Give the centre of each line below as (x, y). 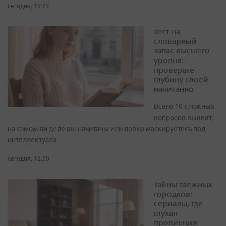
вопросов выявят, (183, 118)
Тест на (167, 31)
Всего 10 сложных (184, 107)
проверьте (174, 70)
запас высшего (182, 50)
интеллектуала (32, 140)
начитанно (174, 89)
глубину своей (181, 79)
